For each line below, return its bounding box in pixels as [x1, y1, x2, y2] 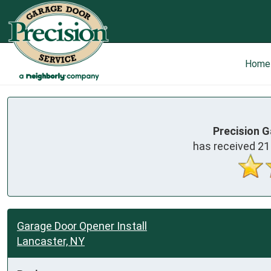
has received [193, 139, 258, 152]
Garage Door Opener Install [17, 219, 147, 232]
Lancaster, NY [17, 234, 85, 247]
